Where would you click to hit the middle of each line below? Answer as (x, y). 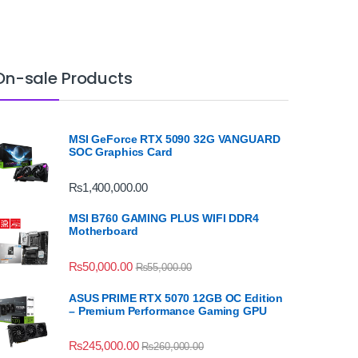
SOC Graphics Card (121, 152)
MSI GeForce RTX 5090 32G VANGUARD (175, 139)
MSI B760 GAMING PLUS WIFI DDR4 (164, 219)
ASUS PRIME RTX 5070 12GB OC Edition (176, 298)
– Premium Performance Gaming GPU (168, 310)
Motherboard (103, 231)
